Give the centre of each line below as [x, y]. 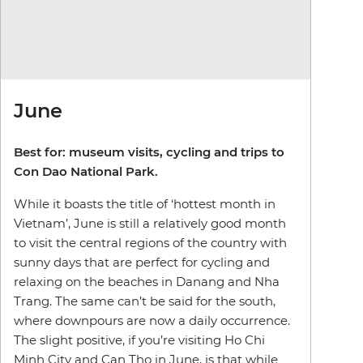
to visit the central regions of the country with [150, 243]
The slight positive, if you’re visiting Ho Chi [139, 340]
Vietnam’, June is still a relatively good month [150, 224]
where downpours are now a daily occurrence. [152, 321]
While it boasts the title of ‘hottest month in [145, 204]
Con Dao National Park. [86, 172]
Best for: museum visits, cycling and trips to [149, 152]
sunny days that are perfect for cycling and [142, 263]
